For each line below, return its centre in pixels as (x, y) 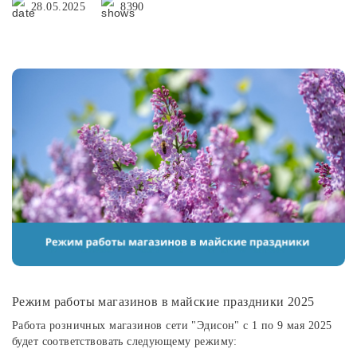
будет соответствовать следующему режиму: (125, 342)
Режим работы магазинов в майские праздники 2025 (163, 302)
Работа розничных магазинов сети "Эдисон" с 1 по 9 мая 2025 (172, 326)
